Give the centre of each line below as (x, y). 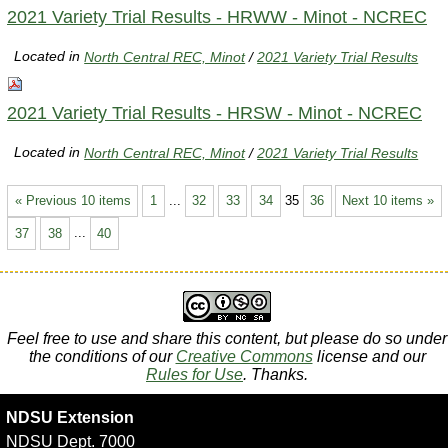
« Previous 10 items (72, 200)
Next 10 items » (388, 200)
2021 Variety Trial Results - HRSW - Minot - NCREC (214, 112)
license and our (369, 357)
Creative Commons (244, 357)
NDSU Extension (70, 418)
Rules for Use (194, 375)
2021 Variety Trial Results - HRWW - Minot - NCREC (217, 16)
